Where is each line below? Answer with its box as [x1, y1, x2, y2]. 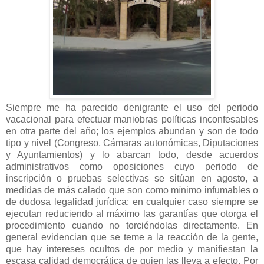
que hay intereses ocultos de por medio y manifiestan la [6, 243, 258, 254]
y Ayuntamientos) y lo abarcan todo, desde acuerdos [6, 149, 258, 160]
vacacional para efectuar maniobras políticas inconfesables [6, 114, 258, 124]
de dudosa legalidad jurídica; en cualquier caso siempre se [6, 196, 258, 207]
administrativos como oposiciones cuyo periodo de [6, 161, 258, 171]
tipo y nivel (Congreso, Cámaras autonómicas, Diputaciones [6, 137, 258, 148]
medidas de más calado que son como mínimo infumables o [6, 184, 258, 195]
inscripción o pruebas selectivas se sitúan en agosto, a [6, 173, 258, 183]
